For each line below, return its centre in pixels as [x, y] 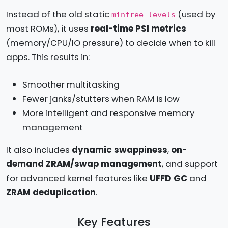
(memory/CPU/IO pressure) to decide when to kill [111, 42]
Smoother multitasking [71, 84]
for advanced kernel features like [78, 178]
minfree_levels [144, 14]
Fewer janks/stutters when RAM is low [101, 98]
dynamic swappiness [120, 149]
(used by [195, 14]
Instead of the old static [59, 14]
